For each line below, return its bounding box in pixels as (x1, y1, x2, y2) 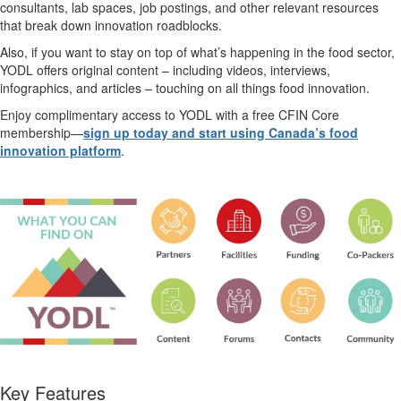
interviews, (270, 61, 330, 79)
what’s (191, 43, 226, 61)
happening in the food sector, (226, 43, 395, 61)
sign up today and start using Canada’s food (83, 124, 358, 141)
